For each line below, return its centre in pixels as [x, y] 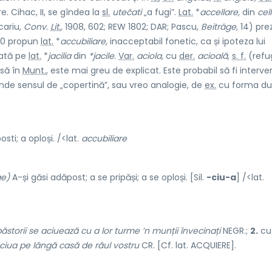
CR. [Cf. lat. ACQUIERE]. [188, 245]
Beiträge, [219, 26]
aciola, [150, 56]
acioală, [213, 56]
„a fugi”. [160, 12]
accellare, [220, 12]
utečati [127, 12]
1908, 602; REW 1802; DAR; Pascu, [132, 26]
